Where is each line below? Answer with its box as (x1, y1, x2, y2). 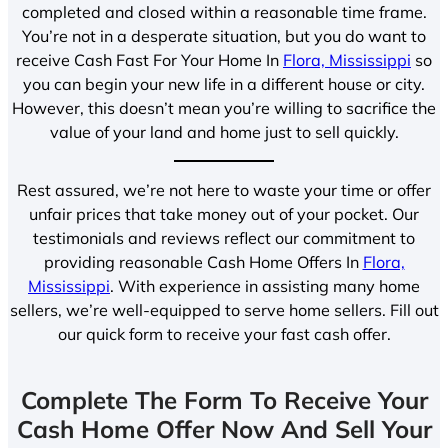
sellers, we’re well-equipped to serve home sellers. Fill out (9, 300, 439, 321)
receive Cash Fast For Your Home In (16, 49, 283, 70)
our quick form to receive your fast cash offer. (57, 324, 391, 345)
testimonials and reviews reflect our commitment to (33, 228, 415, 249)
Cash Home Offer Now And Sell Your (16, 414, 432, 445)
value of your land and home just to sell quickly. (49, 121, 399, 142)
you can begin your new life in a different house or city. (23, 73, 425, 94)
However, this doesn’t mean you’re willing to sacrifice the (12, 97, 436, 118)
